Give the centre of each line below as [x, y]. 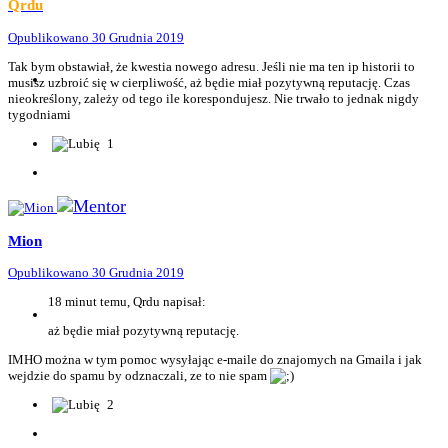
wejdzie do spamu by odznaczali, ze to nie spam [139, 375]
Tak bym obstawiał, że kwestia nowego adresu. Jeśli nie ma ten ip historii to [211, 66]
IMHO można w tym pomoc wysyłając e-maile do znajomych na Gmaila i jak [215, 359]
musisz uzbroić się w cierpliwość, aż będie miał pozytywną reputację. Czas [209, 82]
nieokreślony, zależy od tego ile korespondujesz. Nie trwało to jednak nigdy [213, 98]
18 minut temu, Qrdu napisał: [127, 301]
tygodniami [39, 114]
